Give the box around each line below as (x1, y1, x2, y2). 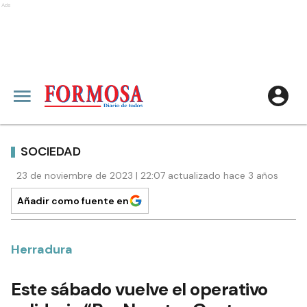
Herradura (11, 241, 73, 258)
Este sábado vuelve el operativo (11, 278, 268, 301)
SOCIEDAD (21, 143, 81, 160)
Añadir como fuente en (17, 195, 129, 207)
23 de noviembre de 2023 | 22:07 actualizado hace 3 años (16, 169, 278, 182)
